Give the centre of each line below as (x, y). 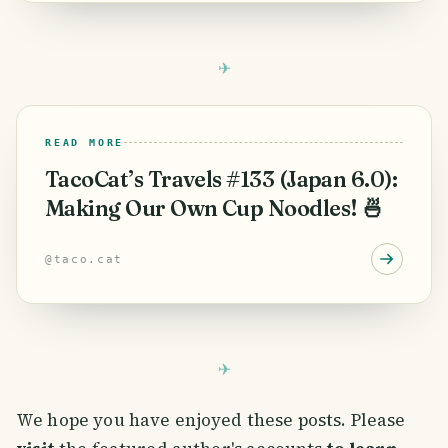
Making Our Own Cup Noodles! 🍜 (214, 208)
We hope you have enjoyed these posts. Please (211, 419)
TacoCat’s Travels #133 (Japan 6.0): (221, 179)
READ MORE (85, 142)
